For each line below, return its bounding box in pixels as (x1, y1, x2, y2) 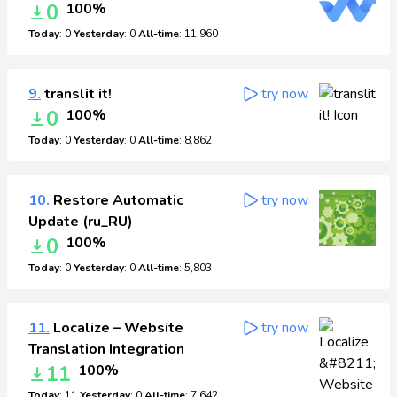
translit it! (41, 84, 112, 104)
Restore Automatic (50, 191, 183, 210)
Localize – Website (50, 318, 183, 338)
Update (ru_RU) (28, 212, 133, 231)
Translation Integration (28, 339, 184, 359)
